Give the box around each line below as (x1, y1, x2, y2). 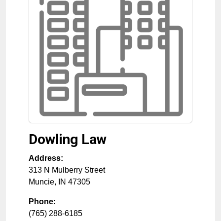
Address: (29, 154, 63, 163)
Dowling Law (29, 131, 107, 148)
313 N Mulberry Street (29, 166, 105, 175)
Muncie (29, 178, 54, 186)
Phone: (29, 197, 56, 206)
